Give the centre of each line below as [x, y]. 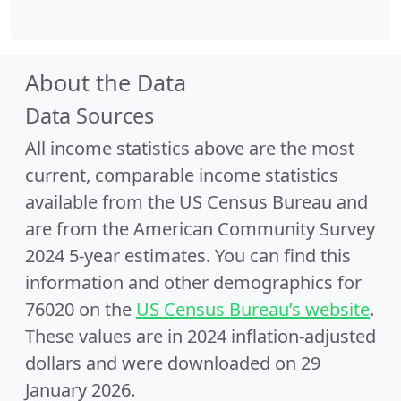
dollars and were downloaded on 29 [173, 363]
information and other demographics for [193, 282]
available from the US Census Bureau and [196, 202]
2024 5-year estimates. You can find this [188, 256]
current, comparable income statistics [182, 175]
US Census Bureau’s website [253, 309]
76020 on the [81, 309]
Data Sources [90, 115]
